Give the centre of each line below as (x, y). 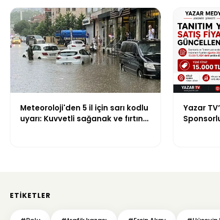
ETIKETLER (30, 195)
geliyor (33, 129)
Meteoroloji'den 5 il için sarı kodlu (84, 108)
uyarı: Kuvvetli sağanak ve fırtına (84, 118)
